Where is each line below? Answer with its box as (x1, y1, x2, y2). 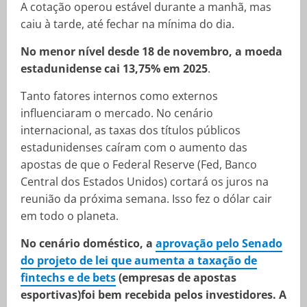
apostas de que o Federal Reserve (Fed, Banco (21, 157, 257, 172)
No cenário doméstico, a (21, 236, 156, 251)
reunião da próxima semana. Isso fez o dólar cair (21, 191, 272, 206)
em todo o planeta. (21, 208, 119, 223)
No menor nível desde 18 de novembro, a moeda (21, 44, 282, 59)
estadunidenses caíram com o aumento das (21, 140, 247, 155)
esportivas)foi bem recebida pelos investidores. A (21, 287, 286, 302)
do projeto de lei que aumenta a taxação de (21, 253, 257, 268)
